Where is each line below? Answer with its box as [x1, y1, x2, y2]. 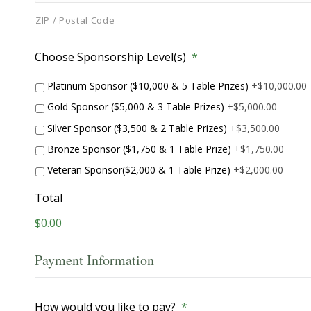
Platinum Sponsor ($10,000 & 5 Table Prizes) [47, 79, 249, 93]
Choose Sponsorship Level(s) [35, 49, 186, 65]
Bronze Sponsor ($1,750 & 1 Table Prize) [47, 142, 231, 155]
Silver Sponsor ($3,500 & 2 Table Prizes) [47, 121, 227, 135]
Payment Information [35, 251, 154, 270]
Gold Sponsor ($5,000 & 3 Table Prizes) [47, 100, 224, 114]
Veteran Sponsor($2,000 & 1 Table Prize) [47, 163, 230, 177]
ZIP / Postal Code [35, 14, 115, 26]
